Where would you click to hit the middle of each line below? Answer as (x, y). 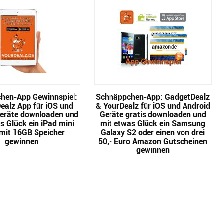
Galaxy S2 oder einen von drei (153, 132)
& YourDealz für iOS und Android (153, 106)
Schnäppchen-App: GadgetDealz (153, 97)
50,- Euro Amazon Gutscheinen (153, 141)
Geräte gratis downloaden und (153, 115)
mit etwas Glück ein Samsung (153, 124)
